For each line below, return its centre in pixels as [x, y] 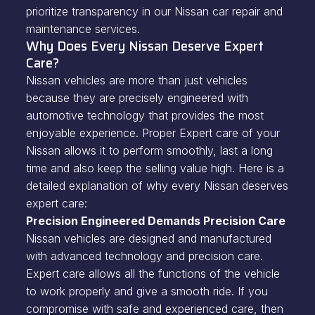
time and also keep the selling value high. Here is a [155, 168]
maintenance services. [84, 29]
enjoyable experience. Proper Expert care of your [153, 133]
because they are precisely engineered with [137, 98]
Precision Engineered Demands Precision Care [157, 221]
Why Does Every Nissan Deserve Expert [144, 46]
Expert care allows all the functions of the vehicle [153, 274]
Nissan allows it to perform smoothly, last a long [149, 150]
